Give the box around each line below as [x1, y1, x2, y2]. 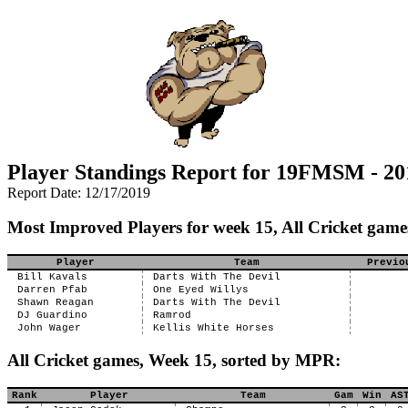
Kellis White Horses [152, 322, 274, 333]
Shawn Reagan [16, 297, 94, 308]
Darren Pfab [16, 284, 87, 295]
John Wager [16, 322, 81, 333]
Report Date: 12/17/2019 [7, 185, 150, 200]
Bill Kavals [16, 271, 87, 282]
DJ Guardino [16, 310, 87, 321]
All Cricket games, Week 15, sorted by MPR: [7, 351, 341, 370]
